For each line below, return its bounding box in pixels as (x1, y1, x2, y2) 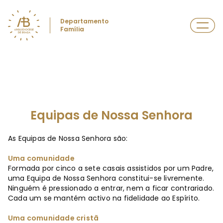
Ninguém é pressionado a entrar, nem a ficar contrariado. (8, 183, 215, 193)
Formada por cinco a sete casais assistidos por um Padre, (8, 163, 214, 173)
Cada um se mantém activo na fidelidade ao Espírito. (8, 193, 200, 203)
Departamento (60, 17, 109, 25)
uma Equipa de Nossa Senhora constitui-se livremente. (8, 173, 205, 183)
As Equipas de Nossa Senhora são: (8, 133, 128, 143)
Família (60, 25, 84, 33)
